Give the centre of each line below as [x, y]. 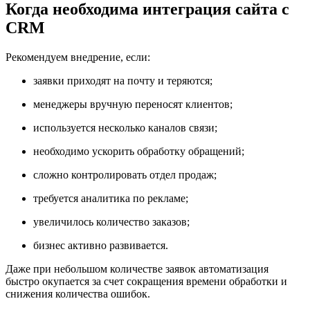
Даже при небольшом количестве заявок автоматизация [137, 269]
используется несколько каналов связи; [125, 128]
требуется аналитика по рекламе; [111, 199]
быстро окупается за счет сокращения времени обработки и [146, 282]
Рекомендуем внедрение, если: [78, 57]
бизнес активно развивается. [101, 246]
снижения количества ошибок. [78, 294]
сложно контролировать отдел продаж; [125, 175]
